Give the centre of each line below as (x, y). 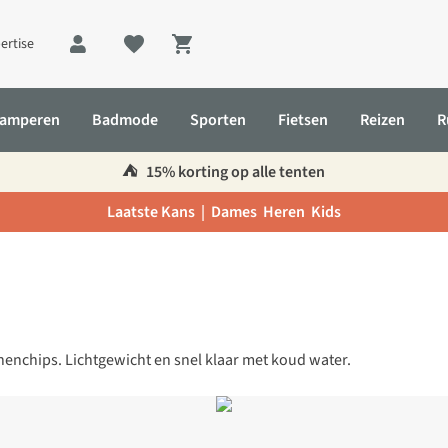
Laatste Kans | (158, 212)
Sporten (218, 120)
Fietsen (303, 120)
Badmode (125, 120)
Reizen (382, 120)
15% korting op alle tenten (234, 172)
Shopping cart (237, 55)
